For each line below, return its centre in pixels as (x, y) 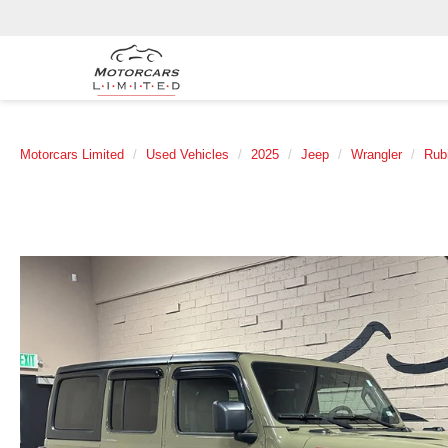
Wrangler (376, 154)
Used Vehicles (187, 154)
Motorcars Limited (72, 154)
